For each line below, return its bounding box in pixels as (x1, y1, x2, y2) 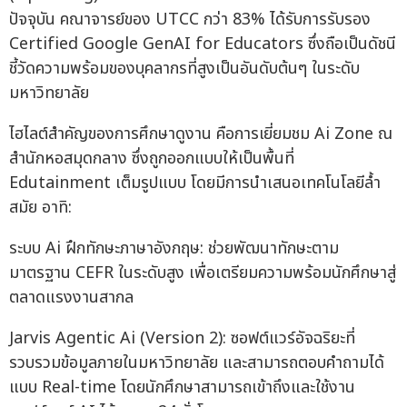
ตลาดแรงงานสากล (9, 285, 134, 311)
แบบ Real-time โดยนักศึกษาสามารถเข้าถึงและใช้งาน (9, 375, 355, 401)
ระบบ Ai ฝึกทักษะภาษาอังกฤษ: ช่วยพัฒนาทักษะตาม (9, 236, 339, 262)
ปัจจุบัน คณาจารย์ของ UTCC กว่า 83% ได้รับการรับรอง (9, 7, 371, 33)
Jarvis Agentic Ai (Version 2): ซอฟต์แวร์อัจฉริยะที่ (9, 326, 355, 352)
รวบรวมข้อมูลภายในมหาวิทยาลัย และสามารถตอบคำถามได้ (9, 351, 384, 376)
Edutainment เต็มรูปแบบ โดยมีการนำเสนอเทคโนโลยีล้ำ (9, 171, 381, 196)
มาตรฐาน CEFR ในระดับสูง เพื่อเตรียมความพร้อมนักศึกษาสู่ (9, 261, 396, 286)
